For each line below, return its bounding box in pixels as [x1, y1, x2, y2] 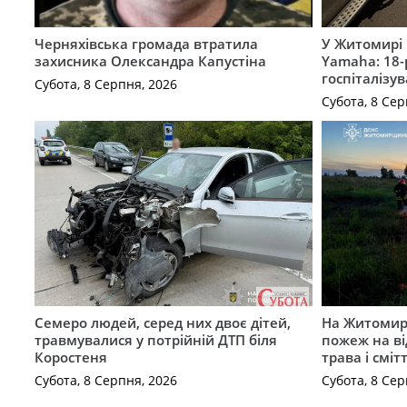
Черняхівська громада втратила [34, 35, 258, 54]
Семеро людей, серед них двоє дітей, [34, 313, 291, 333]
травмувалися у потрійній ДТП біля [34, 331, 277, 350]
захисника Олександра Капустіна [34, 52, 266, 71]
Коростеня [34, 348, 107, 367]
